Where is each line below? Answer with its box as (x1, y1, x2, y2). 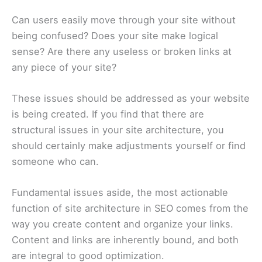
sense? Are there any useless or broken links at (12, 45, 232, 57)
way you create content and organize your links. (12, 218, 233, 230)
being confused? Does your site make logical (12, 29, 218, 42)
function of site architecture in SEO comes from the (12, 202, 249, 215)
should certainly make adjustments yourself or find (12, 139, 246, 151)
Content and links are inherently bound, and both (12, 234, 239, 246)
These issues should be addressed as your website (12, 92, 250, 104)
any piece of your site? (12, 61, 116, 73)
